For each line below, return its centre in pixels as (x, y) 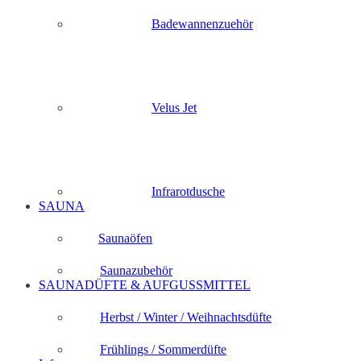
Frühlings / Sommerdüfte (163, 350)
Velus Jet (174, 108)
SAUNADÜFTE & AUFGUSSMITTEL (145, 285)
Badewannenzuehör (202, 24)
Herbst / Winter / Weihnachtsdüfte (186, 317)
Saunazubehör (136, 271)
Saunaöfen (125, 239)
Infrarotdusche (188, 192)
